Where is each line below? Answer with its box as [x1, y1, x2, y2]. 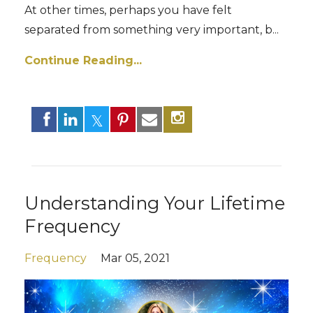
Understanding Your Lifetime [24, 192, 285, 214]
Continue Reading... [24, 53, 142, 67]
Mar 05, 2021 [101, 252, 170, 265]
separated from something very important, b [24, 22, 272, 36]
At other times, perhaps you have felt [24, 3, 232, 17]
